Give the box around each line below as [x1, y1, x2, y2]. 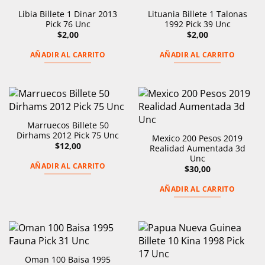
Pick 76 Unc [45, 18, 91, 30]
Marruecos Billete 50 [27, 119, 109, 131]
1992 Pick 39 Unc [164, 18, 231, 30]
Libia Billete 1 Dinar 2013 [18, 8, 117, 20]
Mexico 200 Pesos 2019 [152, 132, 243, 144]
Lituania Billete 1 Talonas [147, 8, 247, 20]
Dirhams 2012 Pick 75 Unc [17, 130, 119, 141]
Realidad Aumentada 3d [149, 143, 245, 154]
